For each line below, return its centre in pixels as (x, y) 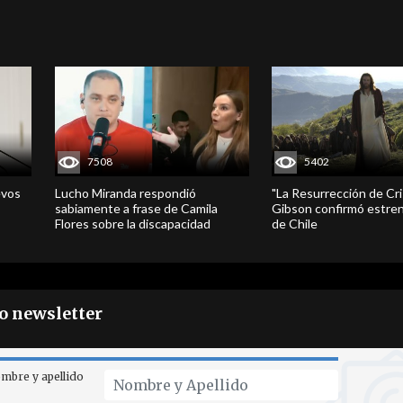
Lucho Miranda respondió (125, 193)
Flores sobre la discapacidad (132, 223)
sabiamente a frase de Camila (136, 208)
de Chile (295, 223)
